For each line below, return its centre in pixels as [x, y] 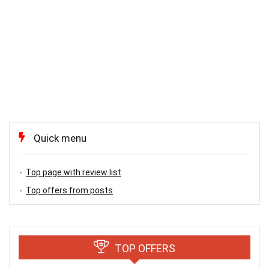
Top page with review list [74, 173]
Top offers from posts [69, 191]
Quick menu [60, 138]
